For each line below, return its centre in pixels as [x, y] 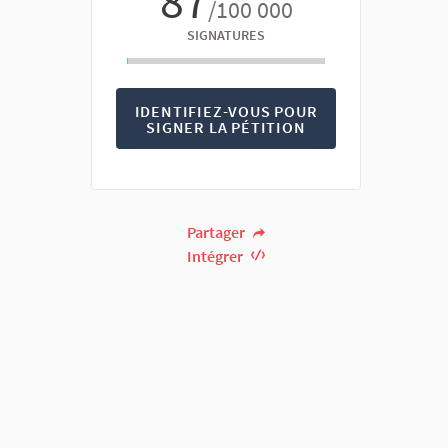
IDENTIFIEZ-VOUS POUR [226, 110]
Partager [218, 232]
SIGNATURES [226, 35]
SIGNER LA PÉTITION [226, 126]
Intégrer [217, 256]
